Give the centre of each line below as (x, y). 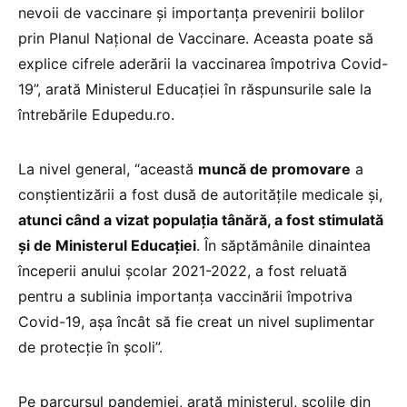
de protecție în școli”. (90, 347)
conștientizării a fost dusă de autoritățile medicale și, (200, 194)
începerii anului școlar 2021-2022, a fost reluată (183, 270)
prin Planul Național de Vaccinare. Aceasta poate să (196, 38)
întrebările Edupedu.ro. (96, 114)
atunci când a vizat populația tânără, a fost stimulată (201, 219)
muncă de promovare (274, 169)
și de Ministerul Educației (107, 245)
